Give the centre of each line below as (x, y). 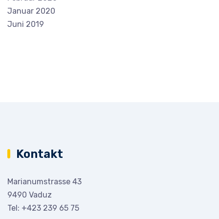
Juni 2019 (26, 24)
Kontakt (40, 154)
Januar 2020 (31, 11)
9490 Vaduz (30, 195)
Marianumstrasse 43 (44, 181)
